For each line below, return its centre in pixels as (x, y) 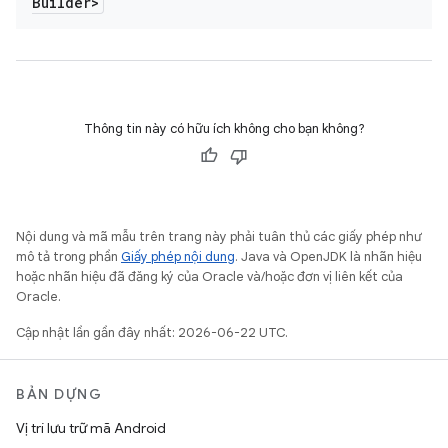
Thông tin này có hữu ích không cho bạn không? (224, 128)
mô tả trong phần (68, 256)
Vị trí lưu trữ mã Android (91, 428)
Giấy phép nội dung (178, 256)
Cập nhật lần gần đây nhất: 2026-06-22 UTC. (152, 332)
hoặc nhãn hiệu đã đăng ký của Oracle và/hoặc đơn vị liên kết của (209, 276)
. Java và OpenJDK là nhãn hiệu (328, 256)
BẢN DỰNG (59, 394)
